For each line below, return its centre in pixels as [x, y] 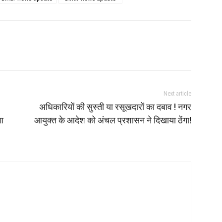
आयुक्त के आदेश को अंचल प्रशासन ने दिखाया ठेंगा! [112, 120]
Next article [177, 93]
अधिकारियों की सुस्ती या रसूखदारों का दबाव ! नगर [115, 107]
